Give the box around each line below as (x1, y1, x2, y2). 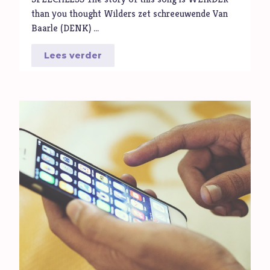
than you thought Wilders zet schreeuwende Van (31, 7, 228, 20)
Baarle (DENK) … (31, 22, 99, 35)
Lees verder (44, 49, 102, 61)
